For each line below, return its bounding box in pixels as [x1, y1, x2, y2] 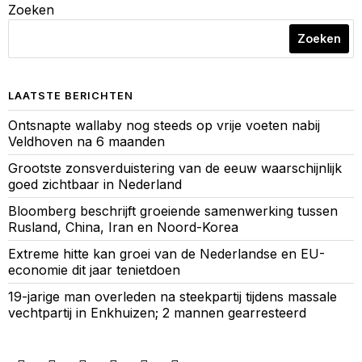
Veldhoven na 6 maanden [8, 133, 165, 150]
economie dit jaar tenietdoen [8, 262, 180, 279]
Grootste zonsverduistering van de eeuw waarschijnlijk [8, 160, 342, 177]
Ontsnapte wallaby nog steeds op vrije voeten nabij [8, 117, 320, 134]
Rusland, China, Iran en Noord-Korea [8, 219, 238, 236]
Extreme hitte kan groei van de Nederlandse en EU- [8, 246, 325, 263]
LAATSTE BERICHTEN [8, 90, 133, 103]
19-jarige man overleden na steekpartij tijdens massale [8, 288, 337, 305]
